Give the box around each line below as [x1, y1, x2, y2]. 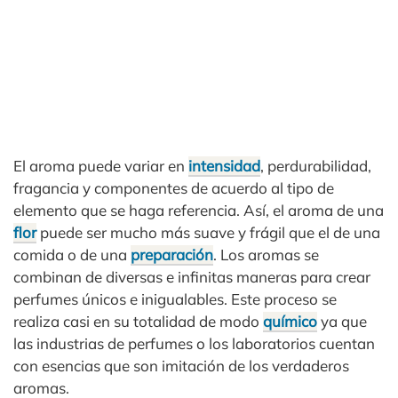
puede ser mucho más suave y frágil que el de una [36, 223, 380, 242]
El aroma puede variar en [13, 156, 188, 175]
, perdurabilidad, [260, 156, 371, 175]
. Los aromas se [213, 245, 319, 264]
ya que [317, 312, 367, 330]
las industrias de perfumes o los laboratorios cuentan [13, 334, 375, 353]
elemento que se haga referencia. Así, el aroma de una [13, 201, 384, 219]
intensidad [188, 156, 260, 175]
